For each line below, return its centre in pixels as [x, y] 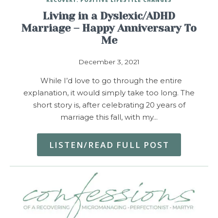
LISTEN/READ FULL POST [109, 145]
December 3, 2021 [109, 62]
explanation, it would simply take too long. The [109, 93]
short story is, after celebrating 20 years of [109, 105]
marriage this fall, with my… [109, 117]
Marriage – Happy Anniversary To [109, 28]
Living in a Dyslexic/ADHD [109, 16]
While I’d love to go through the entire [109, 81]
